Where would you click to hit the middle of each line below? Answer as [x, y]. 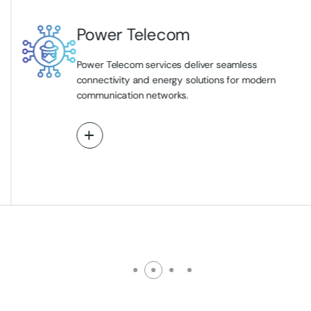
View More [118, 135]
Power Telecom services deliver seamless [167, 65]
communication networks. [132, 95]
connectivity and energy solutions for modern [176, 80]
